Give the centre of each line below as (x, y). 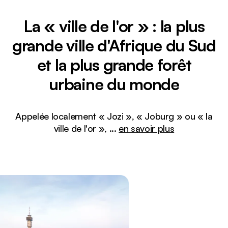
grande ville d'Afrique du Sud (114, 45)
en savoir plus (147, 128)
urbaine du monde (114, 84)
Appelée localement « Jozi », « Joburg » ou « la (114, 116)
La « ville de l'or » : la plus (114, 26)
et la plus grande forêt (114, 65)
